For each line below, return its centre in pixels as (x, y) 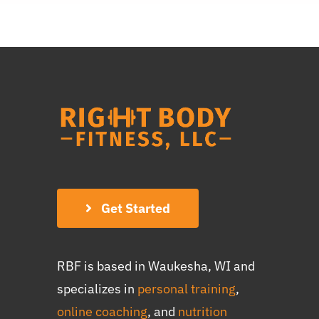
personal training (187, 288)
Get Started (135, 208)
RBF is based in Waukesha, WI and (156, 266)
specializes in (97, 288)
